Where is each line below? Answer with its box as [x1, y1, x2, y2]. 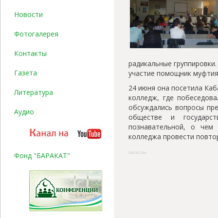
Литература [14, 88, 53, 97]
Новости [14, 10, 43, 19]
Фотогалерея [14, 29, 58, 38]
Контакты [14, 49, 47, 58]
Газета [14, 68, 37, 77]
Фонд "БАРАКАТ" [14, 151, 70, 160]
